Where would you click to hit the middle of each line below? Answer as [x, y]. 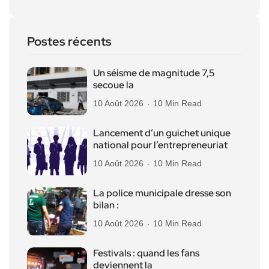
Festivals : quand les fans [146, 253]
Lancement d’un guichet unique [162, 133]
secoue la [113, 85]
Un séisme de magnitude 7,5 [154, 73]
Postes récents [69, 41]
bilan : [106, 205]
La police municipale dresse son [162, 193]
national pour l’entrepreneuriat [160, 145]
